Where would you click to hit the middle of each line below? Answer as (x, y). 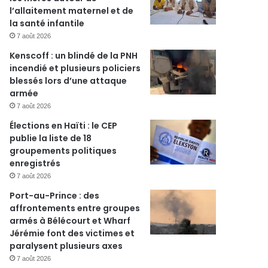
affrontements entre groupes (75, 208)
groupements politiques (63, 151)
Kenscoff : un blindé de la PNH (74, 56)
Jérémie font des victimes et (72, 233)
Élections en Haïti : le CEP (64, 126)
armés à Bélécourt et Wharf (70, 221)
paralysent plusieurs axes (66, 246)
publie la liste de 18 (51, 138)
